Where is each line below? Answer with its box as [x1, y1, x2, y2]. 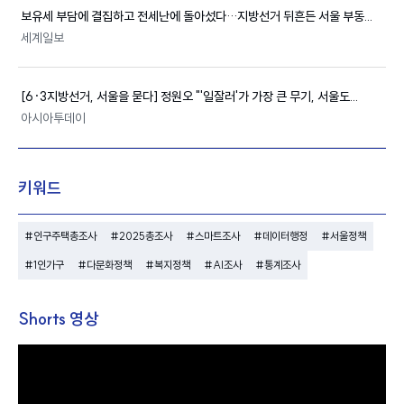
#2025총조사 [111, 229, 172, 243]
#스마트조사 [187, 229, 240, 243]
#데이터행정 [254, 229, 308, 243]
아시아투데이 [21, 110, 86, 127]
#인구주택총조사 [25, 229, 96, 243]
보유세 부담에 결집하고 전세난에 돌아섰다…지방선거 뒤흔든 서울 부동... [21, 8, 372, 25]
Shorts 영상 [18, 308, 98, 330]
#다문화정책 [78, 258, 132, 272]
